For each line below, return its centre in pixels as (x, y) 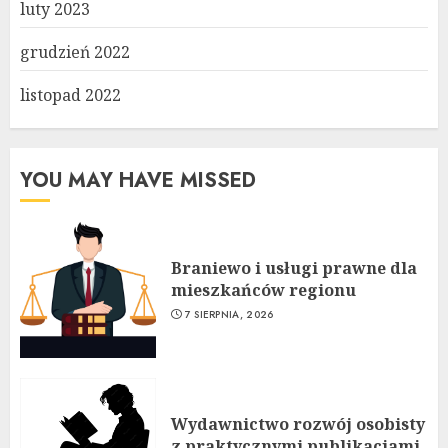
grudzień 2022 (75, 51)
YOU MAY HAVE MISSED (138, 180)
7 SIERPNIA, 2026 (229, 314)
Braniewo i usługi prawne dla (294, 267)
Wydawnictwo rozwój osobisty (298, 423)
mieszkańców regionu (263, 289)
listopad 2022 (70, 94)
